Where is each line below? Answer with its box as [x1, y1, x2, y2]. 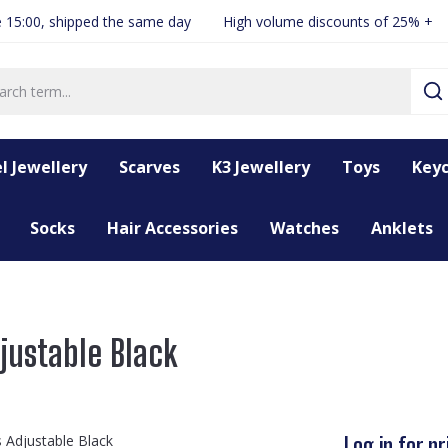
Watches [269, 217, 339, 239]
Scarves [119, 156, 180, 178]
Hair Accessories [106, 217, 238, 239]
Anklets [370, 217, 433, 239]
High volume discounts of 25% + [223, 11, 433, 31]
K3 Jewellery [212, 156, 310, 178]
